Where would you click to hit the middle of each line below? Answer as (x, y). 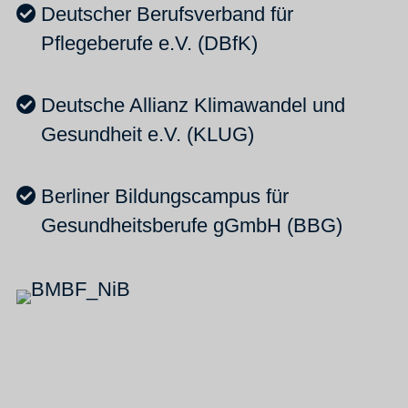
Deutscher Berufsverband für (167, 14)
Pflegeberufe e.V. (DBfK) (149, 43)
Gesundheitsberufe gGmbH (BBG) (192, 225)
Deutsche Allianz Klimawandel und (193, 105)
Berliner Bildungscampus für (165, 196)
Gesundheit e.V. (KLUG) (148, 134)
